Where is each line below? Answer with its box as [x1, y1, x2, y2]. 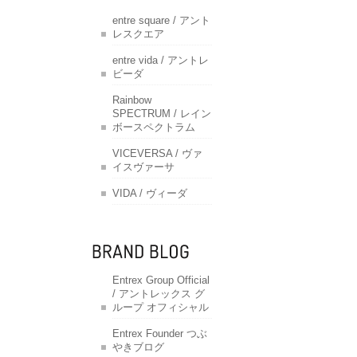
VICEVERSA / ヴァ [112, 147, 202, 159]
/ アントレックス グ [112, 288, 205, 300]
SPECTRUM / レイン [112, 108, 211, 120]
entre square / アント [112, 14, 210, 26]
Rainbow [112, 94, 151, 106]
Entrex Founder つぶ [112, 328, 207, 339]
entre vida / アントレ [112, 54, 209, 66]
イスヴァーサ [112, 161, 175, 173]
